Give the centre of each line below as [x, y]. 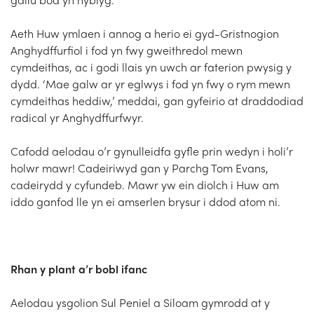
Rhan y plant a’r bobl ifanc [79, 268]
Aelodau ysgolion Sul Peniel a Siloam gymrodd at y [140, 302]
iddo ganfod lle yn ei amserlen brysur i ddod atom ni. [147, 201]
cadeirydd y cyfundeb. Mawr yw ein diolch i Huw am [145, 184]
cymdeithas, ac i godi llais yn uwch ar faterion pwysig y [151, 67]
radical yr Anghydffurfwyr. [77, 117]
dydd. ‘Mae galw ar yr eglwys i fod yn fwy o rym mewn [150, 83]
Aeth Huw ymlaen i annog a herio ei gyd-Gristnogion [145, 33]
